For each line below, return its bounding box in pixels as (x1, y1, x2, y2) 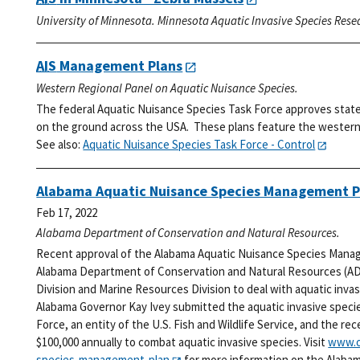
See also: (36, 137, 84, 153)
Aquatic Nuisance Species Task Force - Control (83, 137, 316, 153)
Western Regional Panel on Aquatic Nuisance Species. (36, 80, 299, 96)
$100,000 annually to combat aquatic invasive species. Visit (36, 334, 329, 350)
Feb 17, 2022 (36, 205, 98, 221)
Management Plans (56, 56, 183, 76)
